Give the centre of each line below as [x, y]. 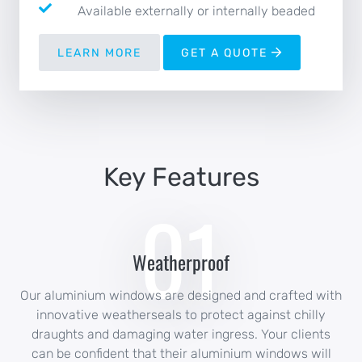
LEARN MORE [99, 53]
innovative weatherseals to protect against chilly [181, 315]
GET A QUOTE [226, 53]
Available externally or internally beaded [196, 11]
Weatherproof [181, 262]
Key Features [181, 177]
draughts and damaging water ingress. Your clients [181, 335]
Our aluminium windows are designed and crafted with [181, 296]
